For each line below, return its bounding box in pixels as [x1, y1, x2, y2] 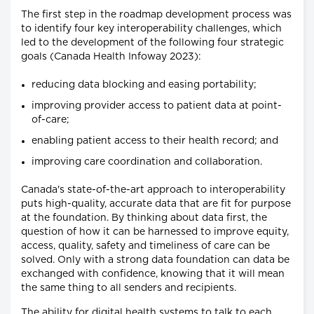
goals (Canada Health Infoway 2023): [21, 52, 201, 62]
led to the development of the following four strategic [21, 38, 284, 48]
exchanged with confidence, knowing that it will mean [21, 269, 285, 280]
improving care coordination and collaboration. [32, 157, 262, 168]
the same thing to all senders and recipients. [21, 283, 236, 294]
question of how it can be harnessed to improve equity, [21, 227, 289, 238]
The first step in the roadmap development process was [21, 10, 292, 20]
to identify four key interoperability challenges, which [21, 24, 282, 34]
